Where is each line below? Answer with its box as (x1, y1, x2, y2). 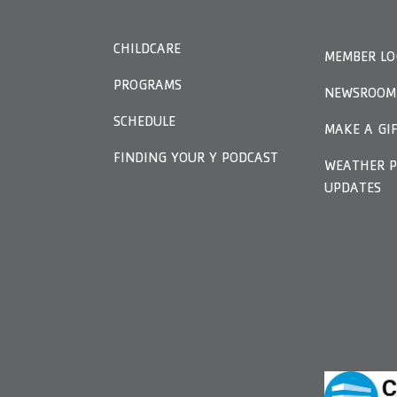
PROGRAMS (113, 80, 182, 94)
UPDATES (323, 183, 381, 197)
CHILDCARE (113, 43, 181, 58)
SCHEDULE (113, 116, 175, 130)
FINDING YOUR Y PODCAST (113, 152, 278, 167)
